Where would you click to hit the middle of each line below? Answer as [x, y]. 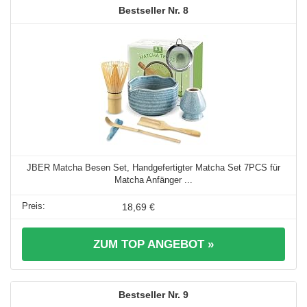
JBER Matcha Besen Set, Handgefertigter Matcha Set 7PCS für [153, 167]
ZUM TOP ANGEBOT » [153, 244]
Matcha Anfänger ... [153, 180]
